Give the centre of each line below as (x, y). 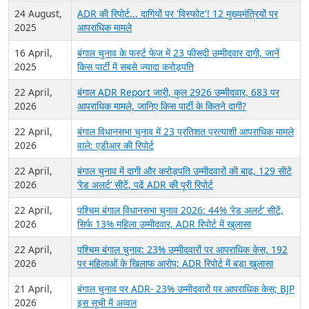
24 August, (38, 14)
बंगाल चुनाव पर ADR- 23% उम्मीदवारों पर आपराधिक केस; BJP (186, 289)
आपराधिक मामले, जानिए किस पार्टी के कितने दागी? (162, 106)
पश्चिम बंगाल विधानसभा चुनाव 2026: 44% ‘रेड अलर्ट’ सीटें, (180, 210)
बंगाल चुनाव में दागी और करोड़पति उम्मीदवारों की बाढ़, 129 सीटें (185, 171)
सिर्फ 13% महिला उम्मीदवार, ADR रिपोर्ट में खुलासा (164, 224)
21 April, (33, 289)
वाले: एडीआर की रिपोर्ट (116, 146)
